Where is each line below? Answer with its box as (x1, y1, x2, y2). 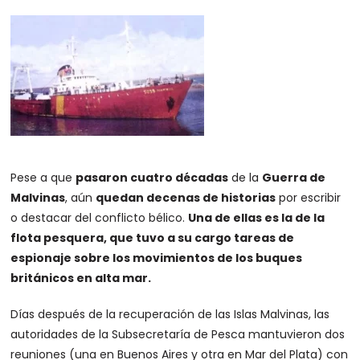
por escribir (276, 190, 342, 206)
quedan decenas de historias (96, 190, 276, 206)
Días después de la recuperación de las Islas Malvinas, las (10, 306, 330, 322)
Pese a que (10, 170, 76, 186)
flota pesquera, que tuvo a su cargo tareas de (10, 230, 295, 246)
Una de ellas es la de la (188, 210, 325, 226)
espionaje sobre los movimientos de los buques (10, 250, 303, 266)
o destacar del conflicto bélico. (10, 210, 189, 226)
